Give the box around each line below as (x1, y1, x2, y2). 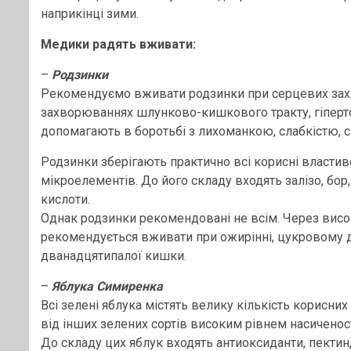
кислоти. (41, 192, 90, 207)
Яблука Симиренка (52, 279, 163, 294)
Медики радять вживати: (41, 37, 196, 52)
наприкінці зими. (41, 6, 139, 21)
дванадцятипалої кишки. (41, 248, 186, 263)
